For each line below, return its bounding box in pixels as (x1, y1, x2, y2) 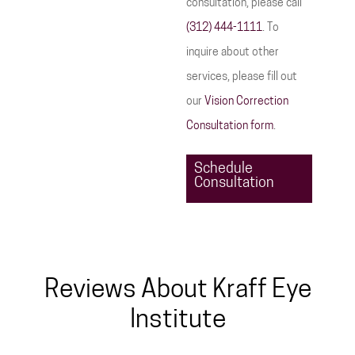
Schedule (194, 162, 253, 177)
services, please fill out (186, 71, 297, 83)
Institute (129, 308, 226, 334)
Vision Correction (204, 96, 288, 108)
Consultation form (186, 120, 273, 132)
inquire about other (186, 47, 279, 59)
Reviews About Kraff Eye (44, 278, 311, 303)
